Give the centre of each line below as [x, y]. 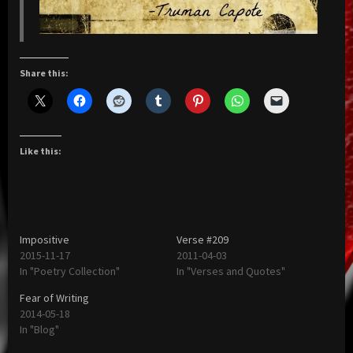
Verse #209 [203, 240]
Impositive [45, 240]
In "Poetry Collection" [70, 271]
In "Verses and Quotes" [231, 271]
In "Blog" [39, 330]
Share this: [44, 73]
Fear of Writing [54, 298]
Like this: [41, 151]
